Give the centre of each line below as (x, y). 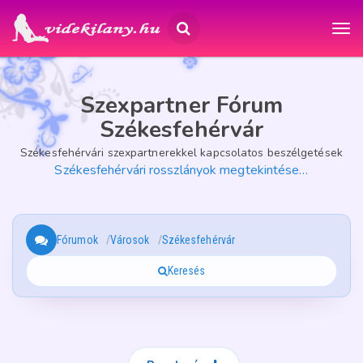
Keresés (186, 271)
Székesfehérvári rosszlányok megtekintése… (181, 170)
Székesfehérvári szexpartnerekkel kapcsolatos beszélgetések (181, 153)
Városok (130, 239)
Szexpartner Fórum (181, 105)
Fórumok (77, 239)
